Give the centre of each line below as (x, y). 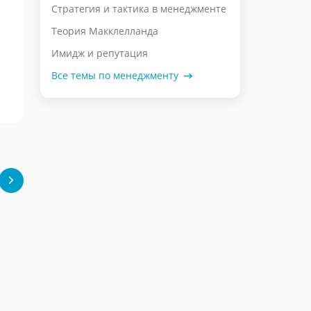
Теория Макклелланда (105, 31)
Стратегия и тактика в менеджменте (139, 9)
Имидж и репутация (100, 53)
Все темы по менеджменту (115, 75)
